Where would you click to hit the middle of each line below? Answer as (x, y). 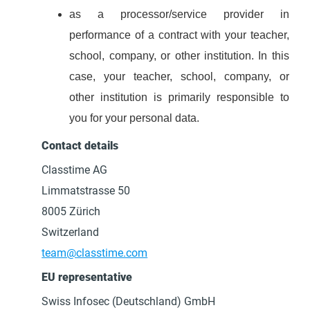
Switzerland (71, 232)
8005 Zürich (71, 211)
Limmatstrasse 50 (86, 191)
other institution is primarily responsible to (179, 97)
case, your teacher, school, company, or (179, 76)
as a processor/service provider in (179, 14)
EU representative (87, 277)
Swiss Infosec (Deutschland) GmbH (129, 301)
